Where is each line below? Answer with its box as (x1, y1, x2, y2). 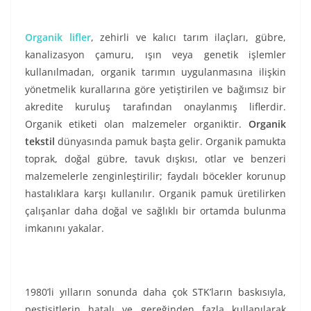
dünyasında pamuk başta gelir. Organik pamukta (55, 135, 286, 149)
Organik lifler (25, 31, 91, 44)
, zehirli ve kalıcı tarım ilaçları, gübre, (90, 31, 287, 44)
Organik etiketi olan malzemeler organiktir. (25, 117, 249, 131)
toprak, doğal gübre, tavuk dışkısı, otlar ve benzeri (25, 152, 286, 166)
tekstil (25, 135, 55, 149)
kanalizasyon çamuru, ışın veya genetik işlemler (25, 48, 286, 62)
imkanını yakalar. (25, 221, 104, 235)
